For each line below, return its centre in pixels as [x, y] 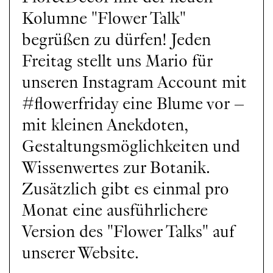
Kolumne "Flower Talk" [104, 17]
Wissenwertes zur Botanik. [116, 166]
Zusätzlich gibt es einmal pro [126, 188]
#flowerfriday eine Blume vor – [134, 102]
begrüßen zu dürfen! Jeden [117, 38]
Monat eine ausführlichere [115, 209]
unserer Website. [81, 252]
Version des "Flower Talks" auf [129, 230]
